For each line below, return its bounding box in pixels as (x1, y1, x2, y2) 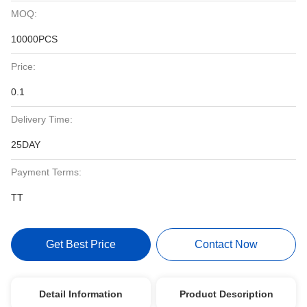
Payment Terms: (11, 167, 82, 177)
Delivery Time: (11, 114, 73, 125)
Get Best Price (45, 238, 116, 250)
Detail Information (38, 288, 123, 299)
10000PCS (11, 34, 58, 45)
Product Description (179, 288, 273, 299)
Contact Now (195, 238, 258, 250)
